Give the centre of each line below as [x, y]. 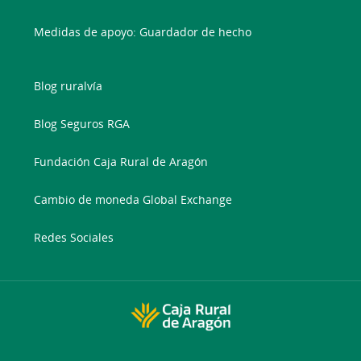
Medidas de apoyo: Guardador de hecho [143, 31]
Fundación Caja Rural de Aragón [121, 161]
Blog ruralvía [68, 85]
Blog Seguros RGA [82, 123]
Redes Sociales [74, 237]
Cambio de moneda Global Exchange [133, 199]
